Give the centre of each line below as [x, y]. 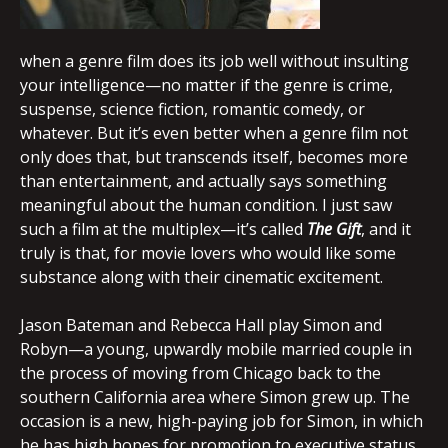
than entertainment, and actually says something [203, 181]
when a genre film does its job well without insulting [214, 61]
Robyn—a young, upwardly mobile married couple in [216, 349]
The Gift [334, 229]
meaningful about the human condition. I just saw [206, 205]
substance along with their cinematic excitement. [201, 277]
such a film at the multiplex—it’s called [163, 229]
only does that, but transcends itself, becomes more [214, 157]
